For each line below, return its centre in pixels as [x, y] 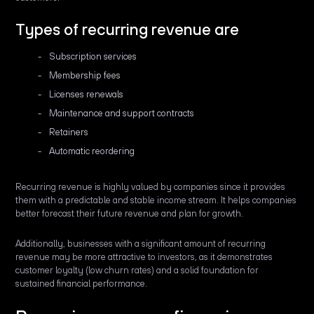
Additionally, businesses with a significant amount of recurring [141, 244]
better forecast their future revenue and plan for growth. [130, 214]
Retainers [70, 132]
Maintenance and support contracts [123, 114]
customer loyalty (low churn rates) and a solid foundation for [137, 271]
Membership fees [85, 76]
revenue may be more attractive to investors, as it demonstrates [144, 257]
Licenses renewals [87, 95]
